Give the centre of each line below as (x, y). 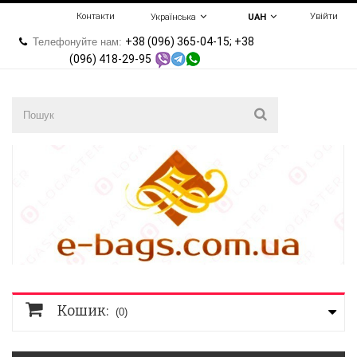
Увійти (324, 16)
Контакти (95, 16)
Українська (174, 17)
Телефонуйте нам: (79, 42)
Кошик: (83, 311)
